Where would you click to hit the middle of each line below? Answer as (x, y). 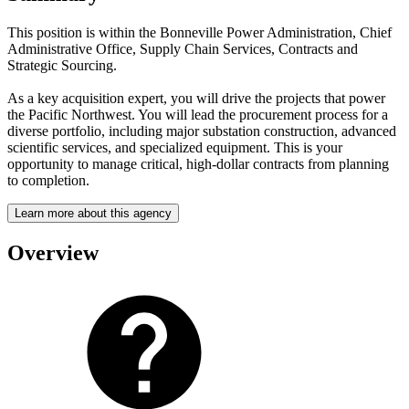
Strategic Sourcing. (62, 65)
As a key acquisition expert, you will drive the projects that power (196, 98)
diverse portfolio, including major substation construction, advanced (202, 131)
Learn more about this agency (93, 213)
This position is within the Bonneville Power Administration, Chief (199, 32)
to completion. (48, 180)
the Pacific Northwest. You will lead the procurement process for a (198, 114)
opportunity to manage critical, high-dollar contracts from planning (198, 163)
